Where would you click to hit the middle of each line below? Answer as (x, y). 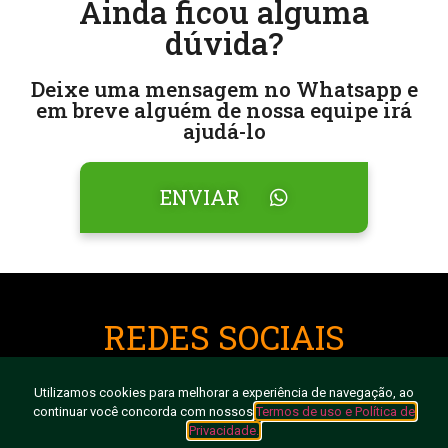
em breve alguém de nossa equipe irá (224, 110)
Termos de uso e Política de (335, 411)
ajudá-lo (224, 131)
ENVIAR (200, 197)
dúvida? (224, 43)
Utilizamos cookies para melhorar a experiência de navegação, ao (224, 392)
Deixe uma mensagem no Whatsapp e (224, 89)
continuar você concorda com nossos (144, 411)
